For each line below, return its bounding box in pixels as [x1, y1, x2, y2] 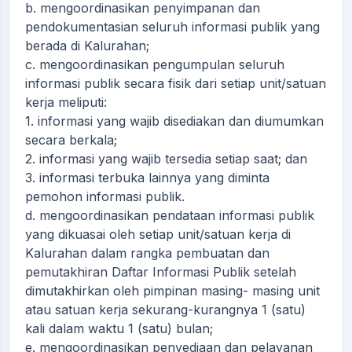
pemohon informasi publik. [25, 189, 185, 204]
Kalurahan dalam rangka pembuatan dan [25, 245, 269, 261]
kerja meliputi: [25, 94, 107, 110]
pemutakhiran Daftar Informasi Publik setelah [25, 264, 296, 280]
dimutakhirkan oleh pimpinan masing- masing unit [25, 283, 320, 299]
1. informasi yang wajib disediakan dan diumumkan [25, 113, 324, 129]
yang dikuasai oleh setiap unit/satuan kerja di [25, 226, 291, 242]
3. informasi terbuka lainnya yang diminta [25, 170, 269, 185]
